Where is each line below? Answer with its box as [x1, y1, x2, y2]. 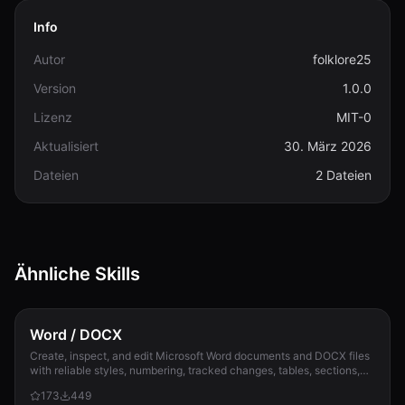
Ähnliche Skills [14, 263, 140, 285]
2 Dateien [316, 167, 372, 183]
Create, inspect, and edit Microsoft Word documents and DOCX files [30, 349, 370, 363]
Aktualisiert [33, 138, 99, 154]
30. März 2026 [284, 138, 372, 154]
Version [33, 80, 76, 96]
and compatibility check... [30, 378, 159, 391]
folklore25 [313, 52, 372, 67]
